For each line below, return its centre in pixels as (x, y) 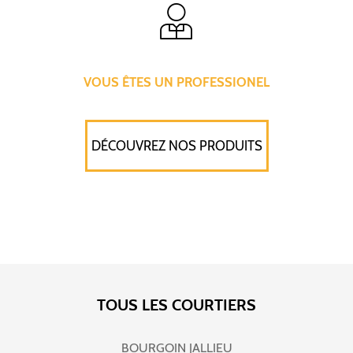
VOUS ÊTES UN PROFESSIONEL (176, 82)
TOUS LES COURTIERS (176, 305)
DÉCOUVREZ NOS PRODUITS (176, 146)
